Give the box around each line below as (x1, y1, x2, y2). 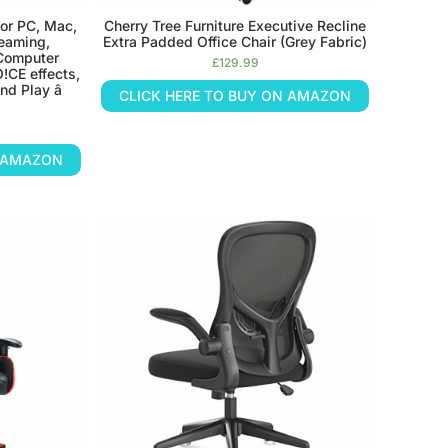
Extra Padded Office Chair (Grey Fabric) (103, 33, 368, 51)
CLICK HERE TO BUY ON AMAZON (119, 87, 352, 105)
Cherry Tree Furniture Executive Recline (104, 17, 367, 35)
